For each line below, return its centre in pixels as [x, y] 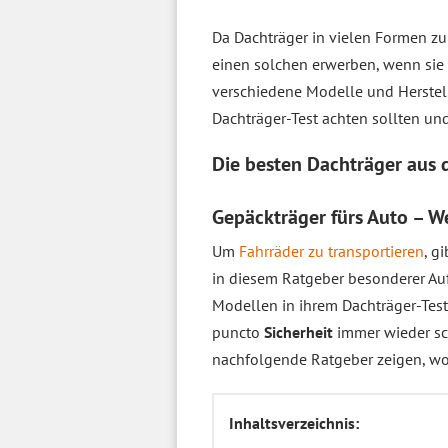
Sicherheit [300, 332]
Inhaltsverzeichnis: [294, 423]
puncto [238, 332]
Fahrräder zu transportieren [331, 251]
